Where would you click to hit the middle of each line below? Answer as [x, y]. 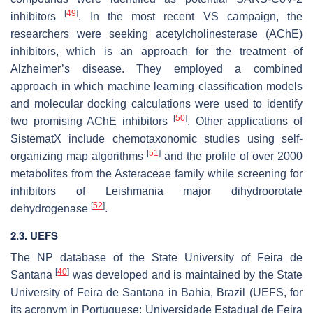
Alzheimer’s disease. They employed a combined [156, 68]
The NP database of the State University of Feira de [156, 257]
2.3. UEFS [34, 235]
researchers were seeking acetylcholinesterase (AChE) [156, 34]
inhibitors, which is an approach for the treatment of [156, 51]
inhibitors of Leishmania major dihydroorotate [156, 191]
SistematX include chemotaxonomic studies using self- [156, 138]
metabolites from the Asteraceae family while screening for [156, 173]
